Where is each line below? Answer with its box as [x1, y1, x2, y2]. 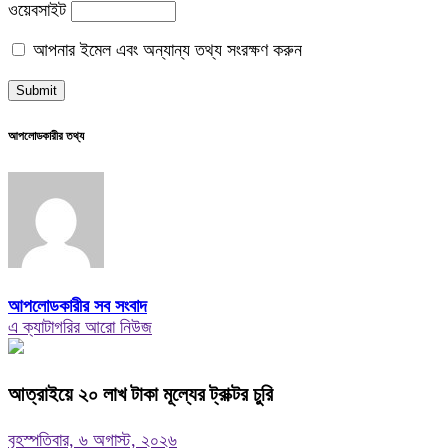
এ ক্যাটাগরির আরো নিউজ [8, 316, 152, 337]
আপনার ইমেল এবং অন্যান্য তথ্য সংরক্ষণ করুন [28, 40, 302, 61]
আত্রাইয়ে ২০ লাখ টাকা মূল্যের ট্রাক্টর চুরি [8, 382, 273, 405]
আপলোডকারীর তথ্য [8, 129, 84, 144]
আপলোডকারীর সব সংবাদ [8, 295, 147, 316]
